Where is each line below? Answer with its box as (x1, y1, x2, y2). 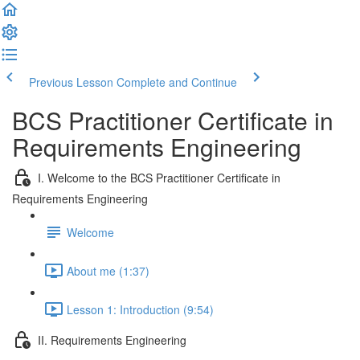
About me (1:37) (67, 262, 149, 279)
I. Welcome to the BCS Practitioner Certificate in (38, 169, 280, 186)
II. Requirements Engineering (38, 331, 186, 348)
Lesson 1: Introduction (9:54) (67, 301, 214, 317)
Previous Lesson (29, 74, 113, 90)
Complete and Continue (117, 74, 237, 90)
